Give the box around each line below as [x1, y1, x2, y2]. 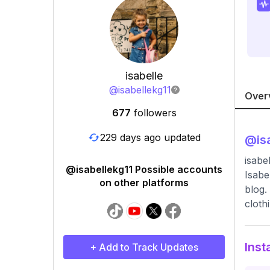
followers [133, 107, 177, 119]
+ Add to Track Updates [90, 241, 198, 253]
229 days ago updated [99, 131, 201, 143]
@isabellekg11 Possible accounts [66, 163, 222, 175]
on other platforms [99, 177, 189, 189]
